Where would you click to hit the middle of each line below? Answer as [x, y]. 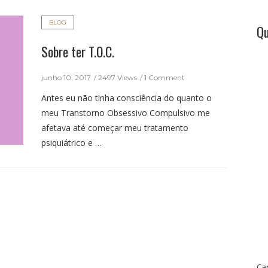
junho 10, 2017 [66, 77]
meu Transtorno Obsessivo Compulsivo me [126, 113]
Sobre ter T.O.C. [78, 51]
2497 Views [118, 77]
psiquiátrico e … [71, 143]
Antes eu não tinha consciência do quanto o [127, 98]
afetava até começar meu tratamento [115, 128]
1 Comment [165, 77]
